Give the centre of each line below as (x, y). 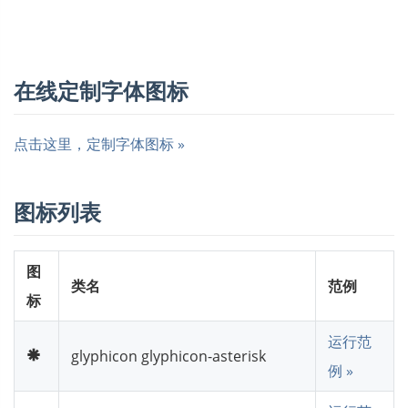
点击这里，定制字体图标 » (99, 143)
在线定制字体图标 (101, 90)
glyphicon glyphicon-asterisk (168, 356)
